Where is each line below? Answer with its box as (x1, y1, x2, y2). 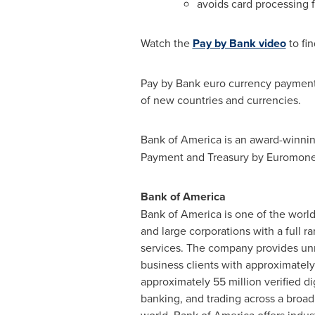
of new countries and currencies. (140, 92, 304, 108)
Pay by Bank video (192, 35, 286, 51)
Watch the (140, 35, 193, 51)
